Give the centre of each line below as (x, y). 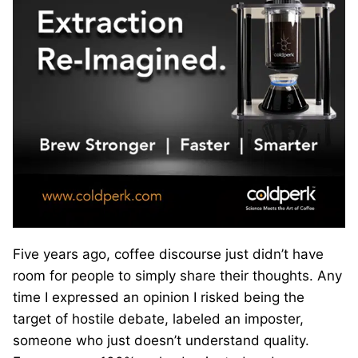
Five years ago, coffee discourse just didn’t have (168, 254)
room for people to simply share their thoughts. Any (177, 275)
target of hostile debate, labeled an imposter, (158, 318)
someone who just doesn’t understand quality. (161, 340)
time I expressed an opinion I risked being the (159, 297)
